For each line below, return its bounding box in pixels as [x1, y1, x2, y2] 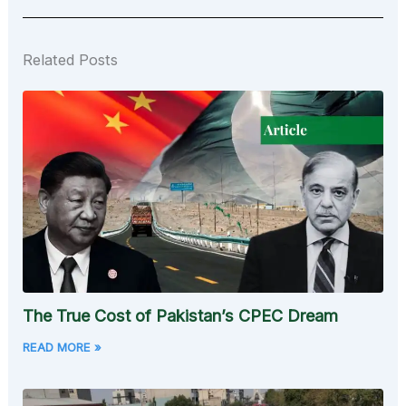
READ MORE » [23, 340, 102, 355]
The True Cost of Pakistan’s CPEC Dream [23, 306, 339, 326]
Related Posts [23, 50, 119, 69]
